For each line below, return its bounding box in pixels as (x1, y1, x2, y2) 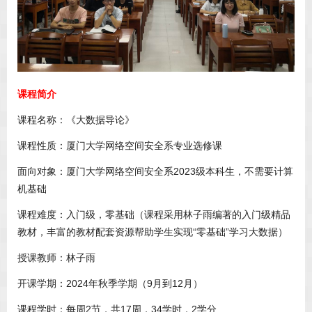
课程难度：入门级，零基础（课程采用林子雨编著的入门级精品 (17, 209, 290, 221)
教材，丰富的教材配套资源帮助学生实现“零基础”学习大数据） (17, 226, 288, 238)
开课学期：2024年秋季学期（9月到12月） (17, 278, 203, 290)
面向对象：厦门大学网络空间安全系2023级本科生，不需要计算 (17, 166, 293, 178)
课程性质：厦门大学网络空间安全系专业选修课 (17, 140, 222, 152)
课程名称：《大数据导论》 (17, 114, 134, 126)
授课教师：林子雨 (17, 252, 95, 264)
